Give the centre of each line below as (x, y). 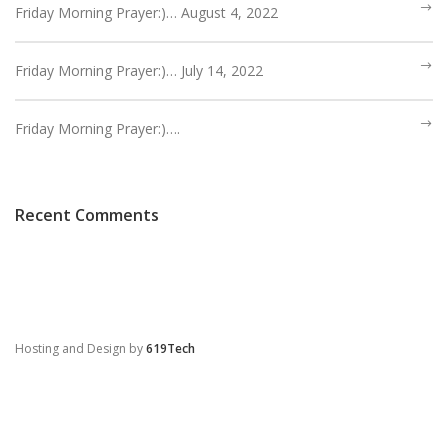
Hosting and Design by (80, 348)
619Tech (170, 348)
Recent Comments (87, 215)
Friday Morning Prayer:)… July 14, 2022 (139, 70)
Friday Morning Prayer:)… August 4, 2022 (146, 12)
